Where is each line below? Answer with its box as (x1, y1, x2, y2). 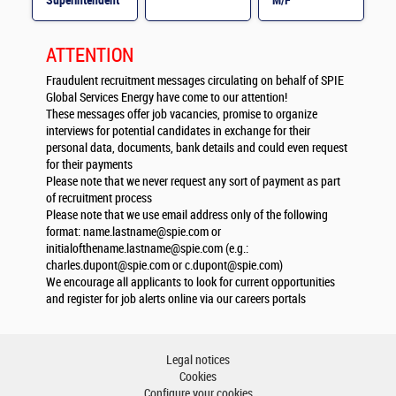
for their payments (46, 157, 135, 173)
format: (46, 225, 83, 240)
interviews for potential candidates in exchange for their (46, 124, 310, 140)
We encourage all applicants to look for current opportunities (46, 275, 335, 291)
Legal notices (166, 353, 230, 369)
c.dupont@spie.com (185, 258, 279, 274)
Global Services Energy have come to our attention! (46, 90, 290, 106)
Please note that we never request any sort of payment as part (46, 174, 340, 190)
